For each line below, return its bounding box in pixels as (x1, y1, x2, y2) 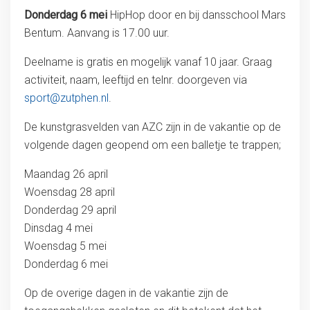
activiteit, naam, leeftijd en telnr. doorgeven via (24, 73, 247, 86)
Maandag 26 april (24, 167, 108, 181)
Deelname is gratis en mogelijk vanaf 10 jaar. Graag (24, 55, 272, 69)
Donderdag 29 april (24, 203, 116, 217)
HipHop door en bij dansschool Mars (107, 8, 286, 21)
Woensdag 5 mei (24, 239, 107, 253)
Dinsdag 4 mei (24, 221, 93, 235)
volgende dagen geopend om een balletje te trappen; (24, 138, 281, 152)
